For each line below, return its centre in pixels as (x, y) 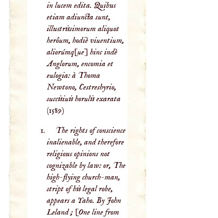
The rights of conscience (90, 131)
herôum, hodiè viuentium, (86, 41)
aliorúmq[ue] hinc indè (82, 52)
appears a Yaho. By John (84, 201)
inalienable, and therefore (86, 142)
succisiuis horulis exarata (84, 99)
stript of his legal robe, (80, 189)
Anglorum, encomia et (80, 64)
